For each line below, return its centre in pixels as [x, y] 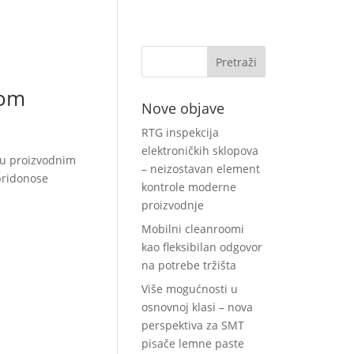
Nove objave [183, 108]
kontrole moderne [189, 187]
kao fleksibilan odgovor [202, 247]
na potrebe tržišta [189, 265]
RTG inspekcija [181, 132]
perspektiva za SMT [193, 325]
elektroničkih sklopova [200, 151]
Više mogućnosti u [190, 289]
